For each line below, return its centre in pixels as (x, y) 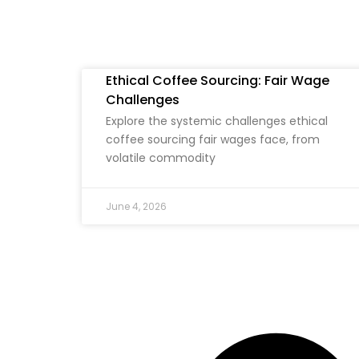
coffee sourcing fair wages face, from (213, 140)
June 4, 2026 (136, 207)
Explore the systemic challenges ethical (217, 121)
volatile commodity (161, 158)
